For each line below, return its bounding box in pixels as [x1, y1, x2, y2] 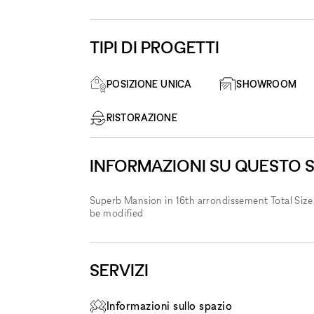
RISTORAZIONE [107, 111, 178, 123]
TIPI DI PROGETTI [90, 37, 219, 57]
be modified [90, 207, 144, 219]
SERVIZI [90, 260, 149, 280]
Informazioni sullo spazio [107, 299, 232, 313]
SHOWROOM [236, 78, 297, 90]
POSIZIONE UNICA [107, 78, 192, 90]
